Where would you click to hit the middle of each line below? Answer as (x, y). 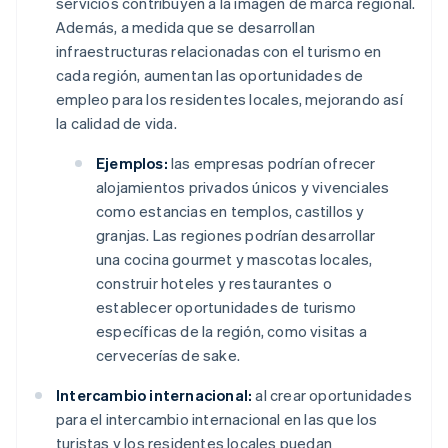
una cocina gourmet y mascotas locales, (234, 259)
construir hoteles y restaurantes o (214, 283)
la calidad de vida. (116, 123)
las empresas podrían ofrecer (271, 163)
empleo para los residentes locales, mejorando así (229, 99)
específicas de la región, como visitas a (231, 331)
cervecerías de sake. (168, 355)
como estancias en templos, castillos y (230, 211)
